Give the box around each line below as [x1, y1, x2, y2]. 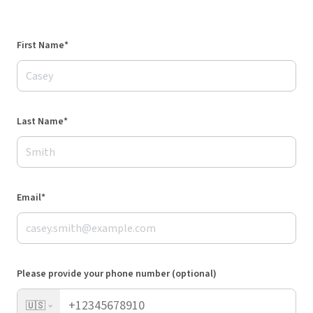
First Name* [17, 38, 68, 52]
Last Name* [17, 115, 68, 129]
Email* [17, 191, 45, 205]
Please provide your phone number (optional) [17, 267, 217, 281]
